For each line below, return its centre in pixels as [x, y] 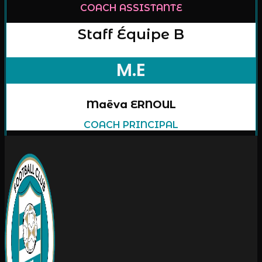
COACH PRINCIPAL [131, 125]
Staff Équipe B [131, 35]
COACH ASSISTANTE [131, 8]
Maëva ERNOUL [131, 104]
